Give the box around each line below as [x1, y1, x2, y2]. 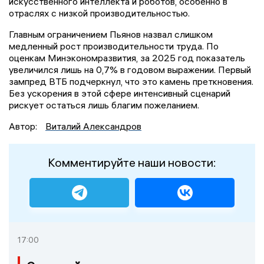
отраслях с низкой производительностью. [9, 6, 190, 19]
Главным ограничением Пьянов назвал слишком [9, 28, 213, 40]
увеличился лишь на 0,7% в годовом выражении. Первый [9, 63, 251, 75]
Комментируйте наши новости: [48, 154, 216, 170]
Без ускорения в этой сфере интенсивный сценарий [9, 87, 230, 99]
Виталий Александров [45, 120, 141, 132]
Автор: [9, 120, 39, 132]
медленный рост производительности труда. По [9, 39, 219, 52]
